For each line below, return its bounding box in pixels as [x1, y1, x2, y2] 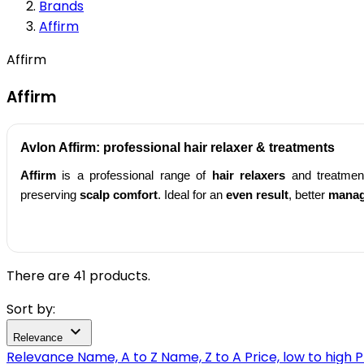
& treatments [253, 141, 335, 155]
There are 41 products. [6, 266, 150, 286]
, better [288, 188, 328, 202]
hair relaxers [212, 168, 286, 183]
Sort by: [6, 300, 55, 319]
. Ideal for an [158, 188, 226, 202]
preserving [20, 188, 80, 202]
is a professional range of [56, 168, 212, 183]
